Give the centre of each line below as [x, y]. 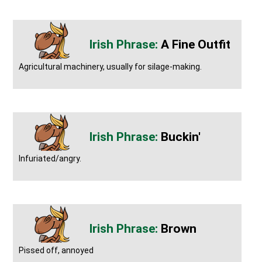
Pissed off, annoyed [56, 251]
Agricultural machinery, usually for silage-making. [111, 66]
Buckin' [181, 137]
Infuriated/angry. [50, 158]
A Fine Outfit [196, 45]
